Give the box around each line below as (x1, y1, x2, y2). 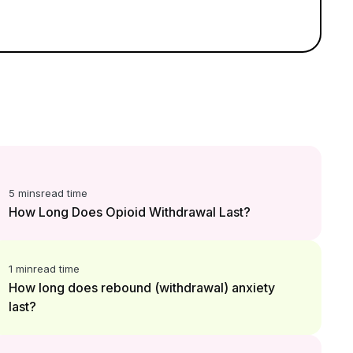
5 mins (8, 187, 41, 199)
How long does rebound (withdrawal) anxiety (8, 280, 275, 295)
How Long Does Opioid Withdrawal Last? (8, 204, 251, 220)
